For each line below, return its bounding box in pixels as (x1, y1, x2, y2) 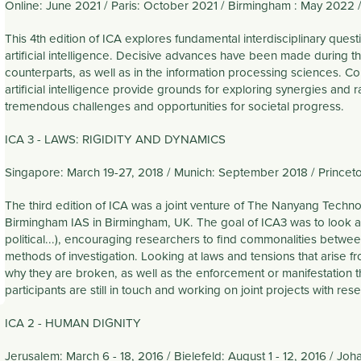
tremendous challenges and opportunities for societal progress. (5, 97, 345, 114)
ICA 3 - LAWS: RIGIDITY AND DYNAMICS (5, 130, 230, 147)
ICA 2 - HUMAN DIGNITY (5, 313, 142, 331)
